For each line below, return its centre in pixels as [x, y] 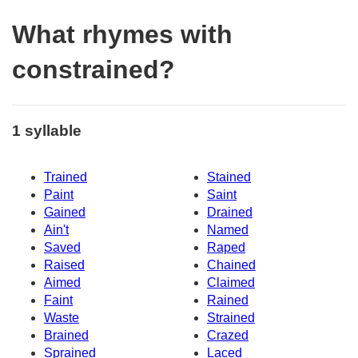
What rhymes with [122, 35]
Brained [66, 336]
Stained [229, 177]
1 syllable [47, 130]
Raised [64, 265]
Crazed [228, 336]
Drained [230, 213]
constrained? [93, 70]
